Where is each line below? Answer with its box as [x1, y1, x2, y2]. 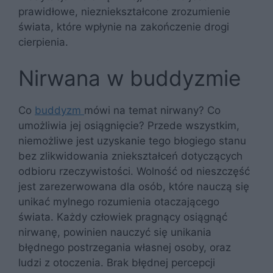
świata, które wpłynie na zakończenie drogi [18, 20, 229, 33]
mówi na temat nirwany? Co [84, 104, 221, 116]
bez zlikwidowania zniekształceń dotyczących [18, 150, 243, 162]
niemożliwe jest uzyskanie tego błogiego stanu [18, 135, 246, 147]
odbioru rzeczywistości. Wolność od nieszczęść [18, 165, 250, 177]
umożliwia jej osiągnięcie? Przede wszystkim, [18, 119, 239, 132]
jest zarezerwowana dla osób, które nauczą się [18, 180, 249, 193]
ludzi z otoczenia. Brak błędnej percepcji [18, 257, 215, 269]
